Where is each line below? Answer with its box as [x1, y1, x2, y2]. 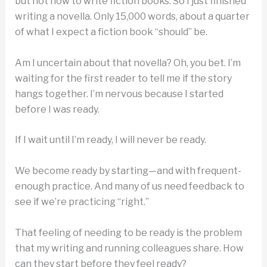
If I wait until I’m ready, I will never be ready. [14, 134, 206, 146]
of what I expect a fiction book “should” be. [14, 26, 207, 38]
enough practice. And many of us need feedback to [14, 180, 244, 192]
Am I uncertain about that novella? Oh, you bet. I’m [14, 57, 241, 69]
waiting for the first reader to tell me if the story [14, 72, 232, 84]
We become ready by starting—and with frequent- [14, 164, 241, 176]
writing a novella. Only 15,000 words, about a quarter [14, 11, 250, 23]
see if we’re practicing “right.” [14, 195, 149, 207]
